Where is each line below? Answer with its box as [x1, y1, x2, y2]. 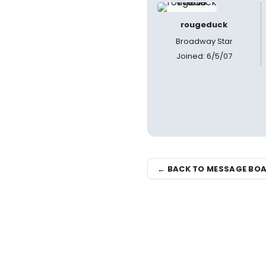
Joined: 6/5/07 [176, 50, 232, 62]
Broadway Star [175, 36, 233, 47]
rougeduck [180, 19, 228, 30]
